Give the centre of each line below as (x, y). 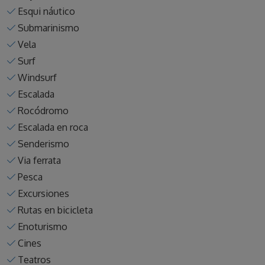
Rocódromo (43, 110)
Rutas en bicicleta (55, 210)
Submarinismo (49, 28)
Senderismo (43, 143)
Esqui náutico (46, 11)
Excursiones (43, 193)
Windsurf (37, 77)
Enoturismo (43, 226)
